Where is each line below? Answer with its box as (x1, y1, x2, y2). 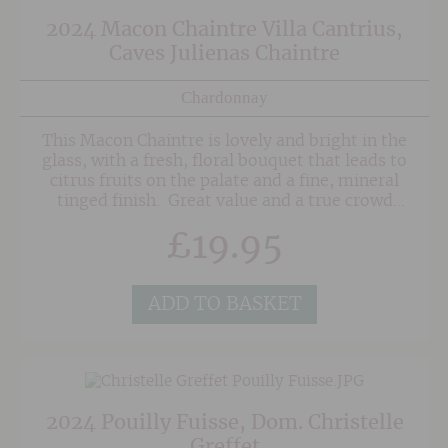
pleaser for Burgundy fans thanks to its (72, 212, 377, 229)
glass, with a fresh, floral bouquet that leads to (42, 152, 408, 169)
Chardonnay (181, 88, 269, 108)
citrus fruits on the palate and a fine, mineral (50, 172, 400, 189)
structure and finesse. (140, 232, 310, 249)
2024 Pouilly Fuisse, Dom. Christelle (45, 413, 404, 434)
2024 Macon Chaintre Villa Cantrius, (46, 20, 404, 41)
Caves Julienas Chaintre (109, 44, 341, 65)
